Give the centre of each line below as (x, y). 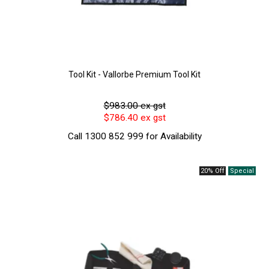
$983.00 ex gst (134, 106)
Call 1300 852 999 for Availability (134, 137)
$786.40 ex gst (134, 118)
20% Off (212, 171)
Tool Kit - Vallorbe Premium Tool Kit (134, 75)
